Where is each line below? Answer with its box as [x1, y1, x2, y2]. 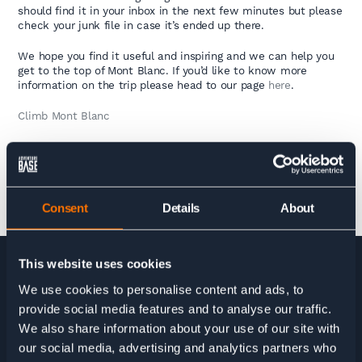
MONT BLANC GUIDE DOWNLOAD [65, 295, 192, 309]
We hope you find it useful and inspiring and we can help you [18, 49, 335, 63]
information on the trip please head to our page [18, 78, 269, 92]
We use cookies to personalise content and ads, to [19, 282, 304, 297]
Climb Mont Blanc [18, 109, 110, 123]
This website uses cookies [19, 256, 172, 271]
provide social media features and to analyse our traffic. [19, 301, 332, 316]
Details [162, 200, 200, 215]
